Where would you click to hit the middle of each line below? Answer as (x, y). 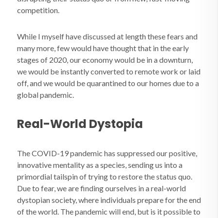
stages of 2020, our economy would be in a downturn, (105, 60)
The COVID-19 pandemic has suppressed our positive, (107, 153)
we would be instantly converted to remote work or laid (109, 71)
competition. (38, 10)
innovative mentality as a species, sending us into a (100, 165)
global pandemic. (45, 95)
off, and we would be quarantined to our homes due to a (108, 83)
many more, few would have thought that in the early (103, 48)
